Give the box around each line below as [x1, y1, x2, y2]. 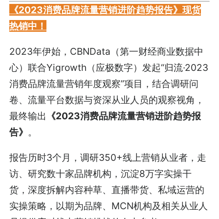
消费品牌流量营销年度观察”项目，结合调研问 [9, 78, 199, 89]
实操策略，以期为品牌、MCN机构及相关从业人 [9, 200, 208, 212]
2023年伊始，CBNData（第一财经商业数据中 [9, 45, 204, 57]
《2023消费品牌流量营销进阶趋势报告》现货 [9, 3, 201, 16]
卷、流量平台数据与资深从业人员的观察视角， [9, 94, 205, 106]
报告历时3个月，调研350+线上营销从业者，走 [9, 152, 207, 164]
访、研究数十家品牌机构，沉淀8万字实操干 [9, 168, 192, 180]
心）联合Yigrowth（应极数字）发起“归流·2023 [9, 62, 209, 73]
